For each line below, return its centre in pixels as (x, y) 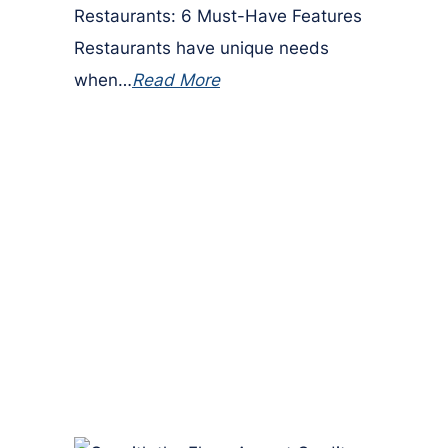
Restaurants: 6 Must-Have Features (218, 15)
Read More (176, 79)
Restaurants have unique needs (201, 47)
